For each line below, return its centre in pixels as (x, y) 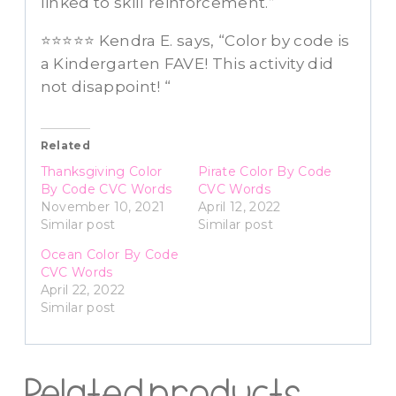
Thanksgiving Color (101, 172)
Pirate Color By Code (265, 172)
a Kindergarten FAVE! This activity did (187, 64)
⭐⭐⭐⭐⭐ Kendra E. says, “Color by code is (195, 41)
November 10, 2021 (103, 207)
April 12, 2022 (240, 207)
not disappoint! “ (106, 87)
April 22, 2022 (83, 290)
